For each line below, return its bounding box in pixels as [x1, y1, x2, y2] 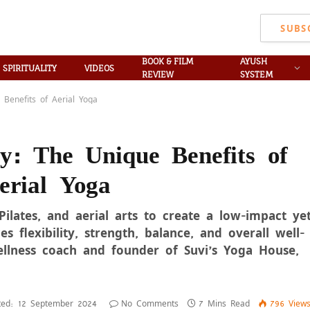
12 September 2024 [18, 297, 97, 309]
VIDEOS [84, 62, 114, 73]
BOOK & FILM [141, 56, 194, 66]
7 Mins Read [199, 297, 250, 309]
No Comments [121, 297, 179, 309]
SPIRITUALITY [2, 62, 57, 73]
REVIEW [141, 69, 174, 80]
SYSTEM [240, 69, 274, 80]
